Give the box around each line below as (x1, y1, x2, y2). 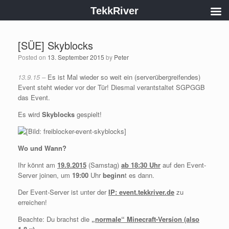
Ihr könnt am (18, 160, 57, 170)
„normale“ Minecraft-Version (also (91, 214, 199, 224)
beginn (103, 170, 125, 180)
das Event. (18, 93, 50, 102)
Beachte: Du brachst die (18, 214, 91, 224)
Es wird (18, 109, 42, 119)
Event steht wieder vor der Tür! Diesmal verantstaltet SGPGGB (18, 82, 205, 92)
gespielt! (75, 109, 102, 119)
